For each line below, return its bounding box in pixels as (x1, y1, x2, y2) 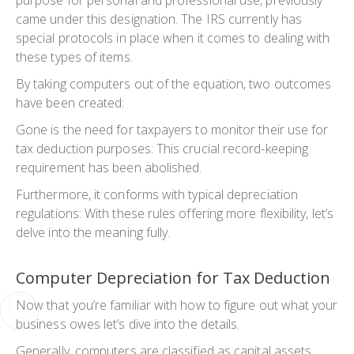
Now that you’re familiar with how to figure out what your (16, 296, 338, 314)
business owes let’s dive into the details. (16, 314, 240, 333)
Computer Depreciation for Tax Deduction (16, 266, 330, 288)
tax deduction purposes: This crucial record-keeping (16, 139, 309, 157)
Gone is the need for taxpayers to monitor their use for (16, 120, 329, 138)
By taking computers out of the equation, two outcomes (16, 74, 332, 92)
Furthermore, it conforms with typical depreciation (16, 185, 298, 203)
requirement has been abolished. (16, 158, 202, 176)
